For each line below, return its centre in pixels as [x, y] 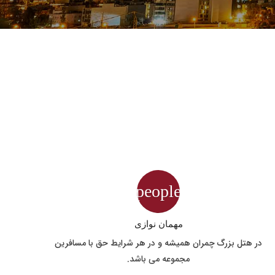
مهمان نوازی [158, 224]
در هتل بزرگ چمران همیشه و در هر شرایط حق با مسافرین [159, 243]
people [159, 192]
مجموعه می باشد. [159, 259]
